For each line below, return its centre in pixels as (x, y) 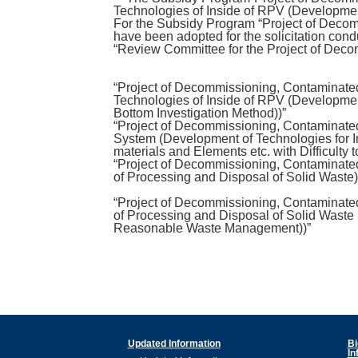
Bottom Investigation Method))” (200, 113)
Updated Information (174, 344)
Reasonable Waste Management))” (212, 229)
